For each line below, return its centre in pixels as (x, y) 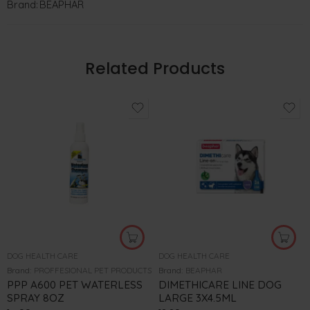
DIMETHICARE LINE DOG (220, 284)
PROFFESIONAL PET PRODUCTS (93, 270)
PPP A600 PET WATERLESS (75, 284)
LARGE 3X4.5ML (198, 298)
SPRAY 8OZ (36, 298)
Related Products (155, 68)
